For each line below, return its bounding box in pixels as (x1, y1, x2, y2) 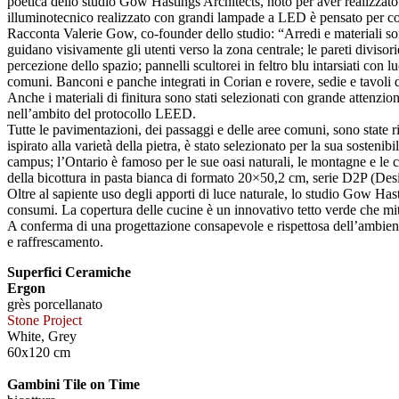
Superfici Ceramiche (7, 265, 131, 281)
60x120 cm (7, 345, 70, 361)
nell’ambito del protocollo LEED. (7, 106, 196, 122)
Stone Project (7, 313, 82, 329)
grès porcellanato (7, 297, 102, 313)
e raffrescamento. (7, 234, 103, 250)
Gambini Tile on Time (7, 377, 140, 393)
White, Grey (7, 329, 77, 345)
